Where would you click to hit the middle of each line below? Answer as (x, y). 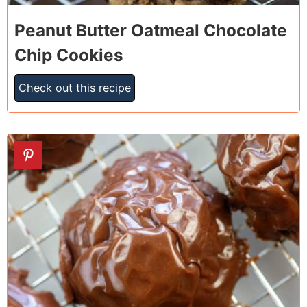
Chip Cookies (69, 55)
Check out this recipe (75, 88)
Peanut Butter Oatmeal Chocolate (151, 30)
